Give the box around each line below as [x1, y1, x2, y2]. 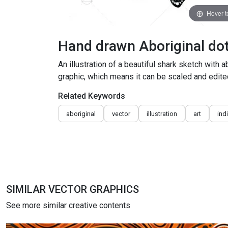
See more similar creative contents [6, 201, 130, 210]
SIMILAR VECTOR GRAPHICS [6, 183, 139, 195]
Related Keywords [58, 91, 125, 101]
